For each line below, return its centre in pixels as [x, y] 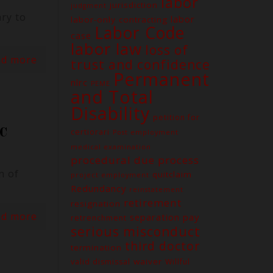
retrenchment [98, 218]
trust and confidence [140, 64]
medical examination [111, 147]
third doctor [162, 246]
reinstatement [156, 190]
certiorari [90, 132]
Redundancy [98, 188]
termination [96, 247]
